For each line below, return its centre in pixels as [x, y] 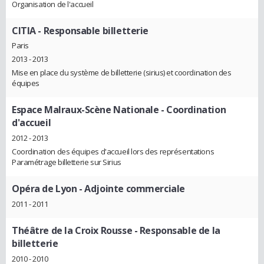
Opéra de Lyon [44, 189]
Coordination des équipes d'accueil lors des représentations [113, 152]
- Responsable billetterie [92, 30]
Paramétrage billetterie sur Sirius [67, 162]
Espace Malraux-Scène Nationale [85, 110]
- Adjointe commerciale [131, 189]
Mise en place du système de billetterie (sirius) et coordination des [122, 73]
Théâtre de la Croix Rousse [72, 230]
